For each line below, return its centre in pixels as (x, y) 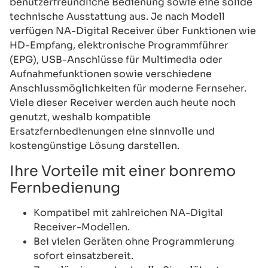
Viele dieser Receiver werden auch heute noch (123, 102)
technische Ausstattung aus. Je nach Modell (117, 16)
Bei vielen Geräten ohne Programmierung (134, 241)
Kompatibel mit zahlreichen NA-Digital (128, 212)
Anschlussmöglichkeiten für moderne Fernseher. (128, 88)
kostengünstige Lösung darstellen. (95, 145)
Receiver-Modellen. (82, 227)
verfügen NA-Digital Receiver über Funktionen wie (133, 31)
